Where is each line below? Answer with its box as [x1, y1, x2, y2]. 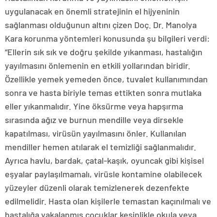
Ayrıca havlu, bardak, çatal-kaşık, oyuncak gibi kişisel [5, 155, 204, 166]
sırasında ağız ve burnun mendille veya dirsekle [5, 114, 184, 125]
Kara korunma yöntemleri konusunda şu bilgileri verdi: [5, 32, 210, 44]
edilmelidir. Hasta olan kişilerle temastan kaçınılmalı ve [5, 195, 211, 206]
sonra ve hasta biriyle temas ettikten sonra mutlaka [5, 87, 201, 98]
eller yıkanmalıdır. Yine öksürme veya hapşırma [5, 100, 183, 111]
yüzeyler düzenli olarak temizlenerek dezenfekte [5, 182, 189, 193]
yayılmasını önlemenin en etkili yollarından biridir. [5, 60, 190, 71]
